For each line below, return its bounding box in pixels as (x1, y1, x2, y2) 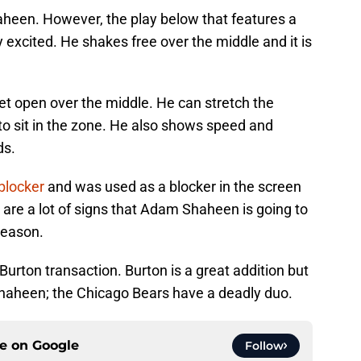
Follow (245, 338, 284, 354)
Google (32, 338, 79, 354)
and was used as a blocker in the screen (44, 178, 301, 196)
